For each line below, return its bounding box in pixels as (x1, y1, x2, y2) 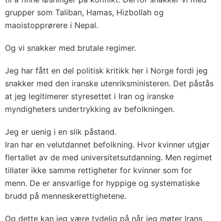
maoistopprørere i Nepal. (5, 20, 98, 30)
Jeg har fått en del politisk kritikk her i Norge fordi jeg (5, 65, 208, 75)
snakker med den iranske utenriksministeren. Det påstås (5, 78, 214, 88)
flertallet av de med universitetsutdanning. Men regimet (5, 152, 212, 162)
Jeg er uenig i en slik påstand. (5, 126, 116, 137)
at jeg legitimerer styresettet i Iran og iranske (5, 91, 174, 101)
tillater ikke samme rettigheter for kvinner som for (5, 165, 192, 175)
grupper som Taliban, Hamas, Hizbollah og (5, 7, 164, 17)
